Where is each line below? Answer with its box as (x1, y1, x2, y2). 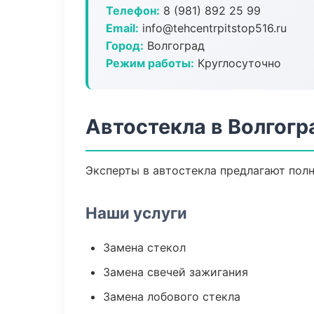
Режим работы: (106, 56, 194, 70)
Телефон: (106, 4, 160, 18)
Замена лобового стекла (103, 289, 240, 303)
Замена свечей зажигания (103, 265, 248, 279)
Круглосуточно (194, 56, 281, 70)
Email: (106, 21, 139, 35)
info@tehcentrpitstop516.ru (139, 21, 287, 35)
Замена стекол (103, 240, 186, 254)
